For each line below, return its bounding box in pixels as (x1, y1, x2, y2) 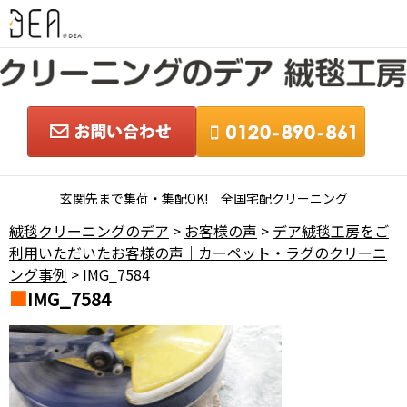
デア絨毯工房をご (273, 220, 389, 243)
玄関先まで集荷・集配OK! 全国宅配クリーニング (59, 189, 348, 208)
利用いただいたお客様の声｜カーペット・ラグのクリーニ (9, 242, 387, 264)
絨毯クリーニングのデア (9, 220, 169, 243)
